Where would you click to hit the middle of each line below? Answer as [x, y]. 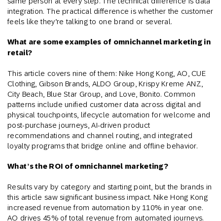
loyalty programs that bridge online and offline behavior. [103, 146]
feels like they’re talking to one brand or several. [90, 22]
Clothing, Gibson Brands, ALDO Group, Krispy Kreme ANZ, [105, 84]
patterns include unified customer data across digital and [104, 105]
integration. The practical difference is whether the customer [110, 11]
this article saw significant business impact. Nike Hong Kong [108, 197]
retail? [20, 53]
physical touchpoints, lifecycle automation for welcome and [109, 115]
